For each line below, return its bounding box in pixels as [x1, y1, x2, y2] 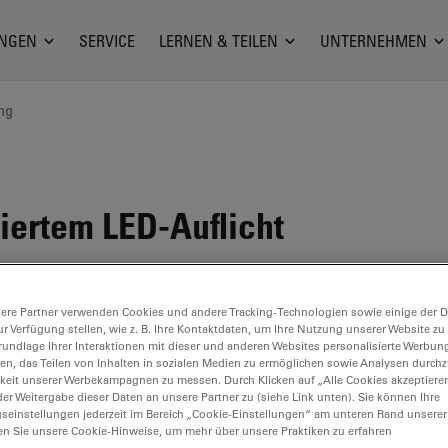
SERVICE [79, 30, 136, 51]
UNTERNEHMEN [320, 30, 428, 51]
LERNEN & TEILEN [159, 30, 279, 51]
